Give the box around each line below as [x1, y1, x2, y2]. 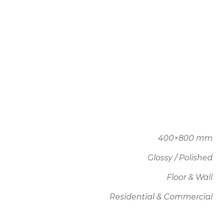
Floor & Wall [166, 173, 213, 182]
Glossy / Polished [147, 153, 213, 162]
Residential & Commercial [109, 192, 213, 201]
